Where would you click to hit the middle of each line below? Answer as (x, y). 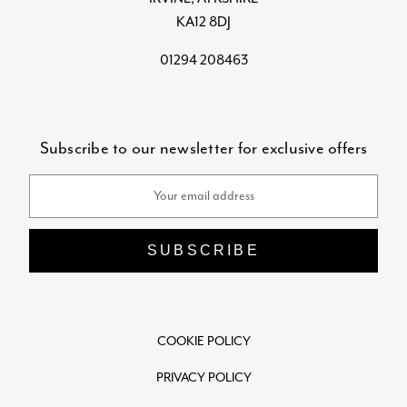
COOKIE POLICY (203, 342)
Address (50, 206)
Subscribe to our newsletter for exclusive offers (203, 148)
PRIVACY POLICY (203, 378)
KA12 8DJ (203, 22)
